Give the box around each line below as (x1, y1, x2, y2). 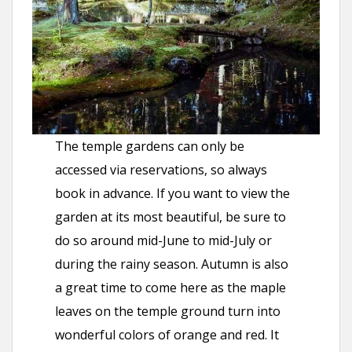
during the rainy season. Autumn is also (55, 255, 289, 273)
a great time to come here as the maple (55, 279, 287, 297)
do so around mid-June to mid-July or (55, 232, 273, 250)
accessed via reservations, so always (55, 161, 268, 179)
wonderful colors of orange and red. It (55, 326, 280, 344)
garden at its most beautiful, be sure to (55, 208, 287, 226)
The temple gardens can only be (55, 137, 245, 156)
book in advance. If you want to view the (55, 185, 291, 203)
